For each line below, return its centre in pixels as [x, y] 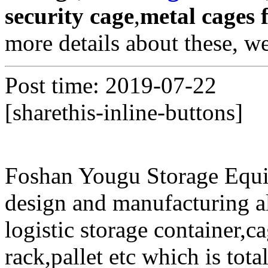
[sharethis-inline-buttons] [124, 112]
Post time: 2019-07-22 [111, 86]
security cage [69, 16]
